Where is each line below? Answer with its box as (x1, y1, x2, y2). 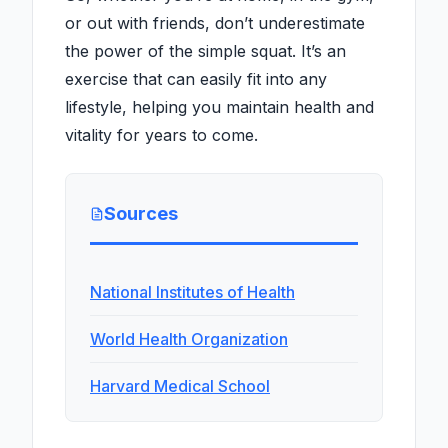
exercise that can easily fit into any (65, 69, 327, 90)
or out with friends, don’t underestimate (65, 13, 365, 34)
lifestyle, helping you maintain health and (65, 97, 374, 118)
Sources (104, 203, 178, 225)
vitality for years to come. (65, 125, 258, 146)
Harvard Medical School (90, 376, 270, 397)
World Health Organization (90, 329, 288, 350)
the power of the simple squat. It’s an (65, 41, 346, 62)
